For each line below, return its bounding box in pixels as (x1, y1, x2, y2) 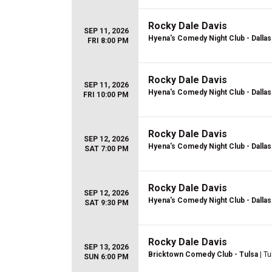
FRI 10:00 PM (83, 90, 129, 99)
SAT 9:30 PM (84, 199, 129, 207)
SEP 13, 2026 (84, 243, 129, 251)
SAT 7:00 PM (84, 144, 129, 153)
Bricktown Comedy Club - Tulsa (148, 250, 258, 259)
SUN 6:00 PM (84, 253, 129, 261)
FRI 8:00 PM (87, 36, 129, 45)
